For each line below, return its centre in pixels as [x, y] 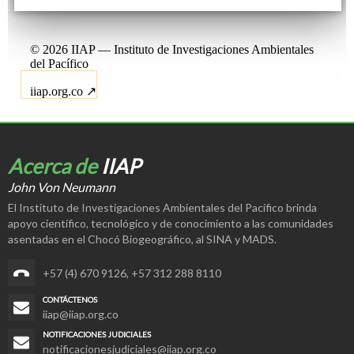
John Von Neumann [62, 187]
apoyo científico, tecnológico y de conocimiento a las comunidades [171, 223]
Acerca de [55, 166]
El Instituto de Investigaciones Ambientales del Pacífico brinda [162, 207]
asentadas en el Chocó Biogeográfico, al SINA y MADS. [142, 239]
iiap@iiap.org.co [81, 314]
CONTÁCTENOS [70, 299]
